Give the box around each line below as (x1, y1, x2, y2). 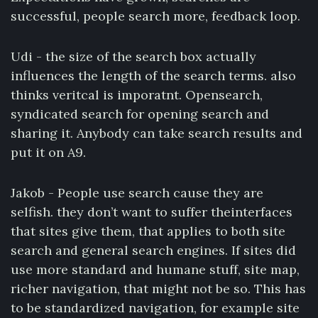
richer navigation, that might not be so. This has (11, 280, 306, 297)
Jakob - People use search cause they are (11, 185, 263, 201)
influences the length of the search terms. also (11, 67, 296, 84)
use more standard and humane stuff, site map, (11, 261, 300, 278)
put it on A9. (11, 144, 86, 160)
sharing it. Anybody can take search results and (11, 125, 302, 141)
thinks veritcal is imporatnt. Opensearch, (11, 87, 263, 103)
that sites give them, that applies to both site (11, 223, 285, 239)
